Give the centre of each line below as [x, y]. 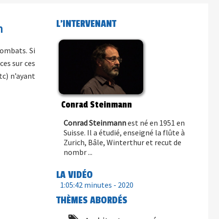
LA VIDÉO [74, 175]
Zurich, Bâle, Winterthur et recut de [122, 142]
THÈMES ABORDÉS [91, 200]
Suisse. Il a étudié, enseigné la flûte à [124, 132]
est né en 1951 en [155, 123]
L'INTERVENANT [86, 24]
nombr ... [78, 152]
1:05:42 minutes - [89, 185]
